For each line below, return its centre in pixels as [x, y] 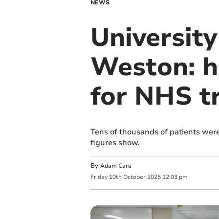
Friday [99, 177]
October [134, 177]
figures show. [115, 143]
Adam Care [116, 166]
